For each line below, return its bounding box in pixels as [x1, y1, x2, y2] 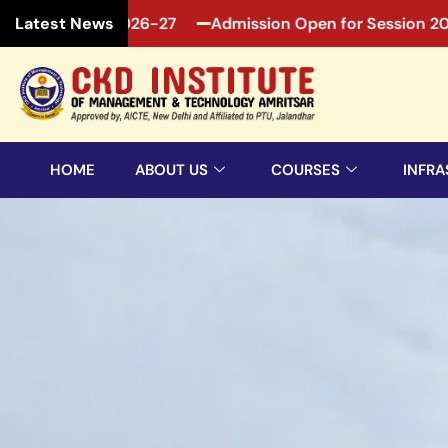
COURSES [271, 159, 340, 180]
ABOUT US [135, 159, 208, 180]
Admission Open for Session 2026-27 [108, 12, 394, 34]
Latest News [15, 13, 114, 34]
